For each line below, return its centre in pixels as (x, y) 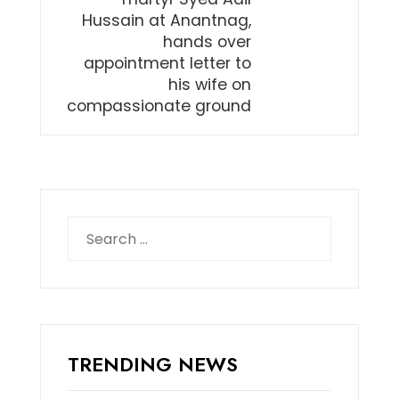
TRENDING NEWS (152, 365)
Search (91, 227)
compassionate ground (159, 106)
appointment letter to (168, 64)
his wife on (210, 85)
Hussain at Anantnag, (167, 21)
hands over (208, 42)
